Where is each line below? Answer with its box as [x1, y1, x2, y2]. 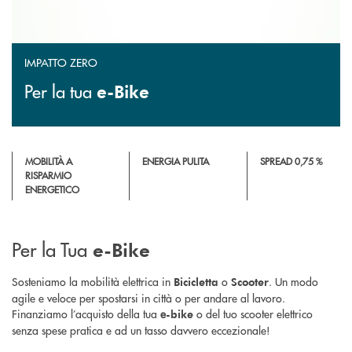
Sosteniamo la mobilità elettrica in [12, 273, 174, 290]
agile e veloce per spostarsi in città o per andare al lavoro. [12, 290, 285, 306]
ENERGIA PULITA [142, 155, 210, 169]
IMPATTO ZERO [24, 54, 97, 71]
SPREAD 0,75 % [259, 155, 323, 169]
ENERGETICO [25, 183, 79, 197]
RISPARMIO [25, 169, 71, 183]
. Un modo [269, 273, 318, 290]
